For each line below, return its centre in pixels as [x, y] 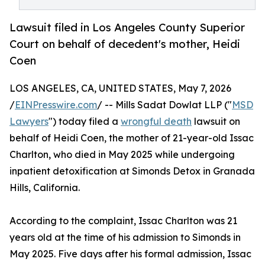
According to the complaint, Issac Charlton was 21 [123, 221]
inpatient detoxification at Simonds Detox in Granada [132, 171]
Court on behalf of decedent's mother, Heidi [125, 44]
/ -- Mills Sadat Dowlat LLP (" [164, 105]
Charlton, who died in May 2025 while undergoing [122, 155]
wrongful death [156, 122]
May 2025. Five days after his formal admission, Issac [130, 254]
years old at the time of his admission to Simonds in [125, 237]
